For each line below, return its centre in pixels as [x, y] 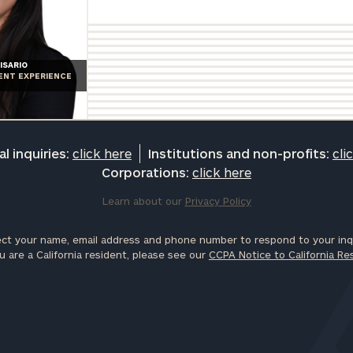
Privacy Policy [218, 201]
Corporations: [147, 173]
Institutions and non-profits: [240, 154]
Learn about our [143, 201]
